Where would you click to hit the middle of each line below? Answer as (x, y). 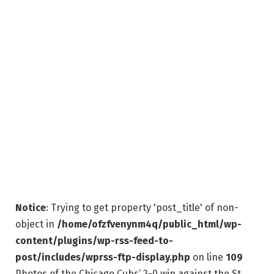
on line (208, 257)
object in (36, 224)
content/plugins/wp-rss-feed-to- (94, 240)
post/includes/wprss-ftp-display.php (103, 257)
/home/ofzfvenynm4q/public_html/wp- (149, 224)
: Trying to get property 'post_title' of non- (142, 207)
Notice (31, 207)
